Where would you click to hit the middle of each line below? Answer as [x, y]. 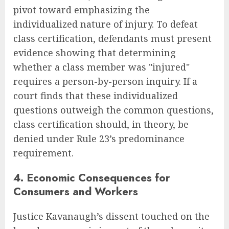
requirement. [43, 153]
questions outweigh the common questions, [113, 110]
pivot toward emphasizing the [82, 9]
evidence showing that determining [95, 52]
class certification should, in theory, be [101, 124]
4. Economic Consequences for [92, 177]
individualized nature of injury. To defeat [106, 24]
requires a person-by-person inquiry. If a [105, 81]
